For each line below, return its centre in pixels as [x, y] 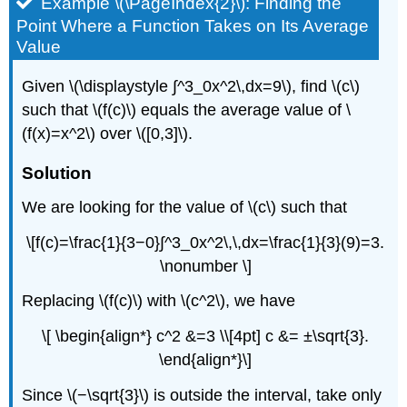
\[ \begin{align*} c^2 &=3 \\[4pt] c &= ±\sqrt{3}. [205, 337]
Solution [57, 174]
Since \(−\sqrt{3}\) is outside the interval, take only [202, 395]
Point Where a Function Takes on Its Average [193, 26]
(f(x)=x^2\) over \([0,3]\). [108, 133]
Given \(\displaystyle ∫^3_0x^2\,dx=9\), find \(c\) [191, 86]
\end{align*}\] [205, 360]
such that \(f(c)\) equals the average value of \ [187, 109]
